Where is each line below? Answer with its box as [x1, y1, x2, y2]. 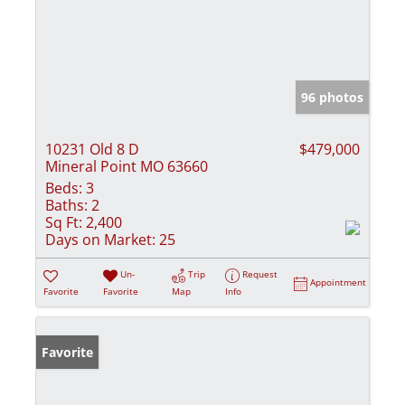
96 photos [301, 89, 363, 107]
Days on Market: [45, 230, 155, 250]
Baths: [45, 195, 88, 216]
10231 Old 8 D [45, 139, 139, 160]
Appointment [310, 276, 367, 289]
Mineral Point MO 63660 [45, 156, 208, 177]
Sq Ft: [45, 212, 82, 233]
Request [242, 268, 278, 281]
